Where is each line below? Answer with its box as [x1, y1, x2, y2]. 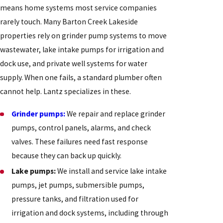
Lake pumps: [11, 166, 56, 176]
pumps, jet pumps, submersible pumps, [11, 180, 145, 190]
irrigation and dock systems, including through [11, 208, 169, 218]
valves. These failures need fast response [11, 137, 148, 147]
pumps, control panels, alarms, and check [11, 123, 151, 133]
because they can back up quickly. [11, 151, 122, 161]
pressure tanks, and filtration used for [11, 194, 139, 204]
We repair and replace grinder [65, 109, 166, 119]
